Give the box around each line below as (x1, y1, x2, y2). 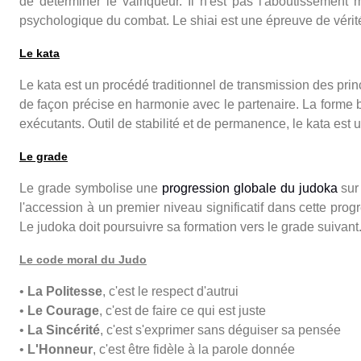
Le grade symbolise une (19, 180, 163, 195)
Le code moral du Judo (19, 252, 147, 266)
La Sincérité (27, 322, 100, 337)
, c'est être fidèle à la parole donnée (93, 342, 295, 356)
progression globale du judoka (162, 180, 338, 195)
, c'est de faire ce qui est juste (99, 303, 266, 317)
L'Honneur (27, 342, 93, 356)
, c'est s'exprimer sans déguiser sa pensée (100, 322, 341, 337)
